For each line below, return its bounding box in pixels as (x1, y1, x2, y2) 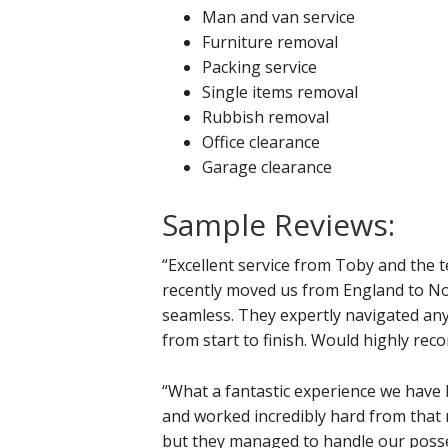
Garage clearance (202, 156, 332, 179)
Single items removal (202, 81, 358, 104)
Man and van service (202, 6, 355, 29)
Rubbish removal (202, 106, 329, 129)
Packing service (202, 56, 317, 79)
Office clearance (202, 131, 320, 154)
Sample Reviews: (162, 204, 395, 246)
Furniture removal (202, 31, 338, 54)
